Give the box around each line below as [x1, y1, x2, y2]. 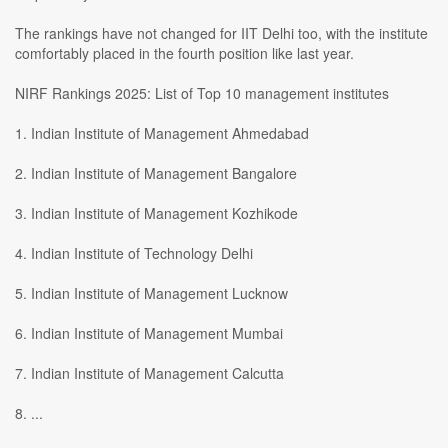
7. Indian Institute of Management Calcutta [15, 363, 284, 384]
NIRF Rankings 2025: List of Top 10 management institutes [15, 83, 389, 104]
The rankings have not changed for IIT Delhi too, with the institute [15, 23, 428, 44]
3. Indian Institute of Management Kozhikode [15, 203, 298, 224]
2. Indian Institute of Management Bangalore [15, 163, 297, 184]
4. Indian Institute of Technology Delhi [15, 243, 253, 264]
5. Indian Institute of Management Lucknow [15, 283, 288, 304]
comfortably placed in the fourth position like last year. [15, 43, 354, 64]
